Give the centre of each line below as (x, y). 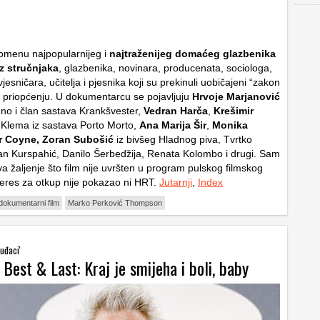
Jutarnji (176, 182)
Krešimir (234, 111)
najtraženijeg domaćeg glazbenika (192, 54)
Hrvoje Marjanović (236, 96)
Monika (230, 125)
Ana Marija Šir (173, 125)
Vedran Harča (176, 111)
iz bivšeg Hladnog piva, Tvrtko (183, 139)
